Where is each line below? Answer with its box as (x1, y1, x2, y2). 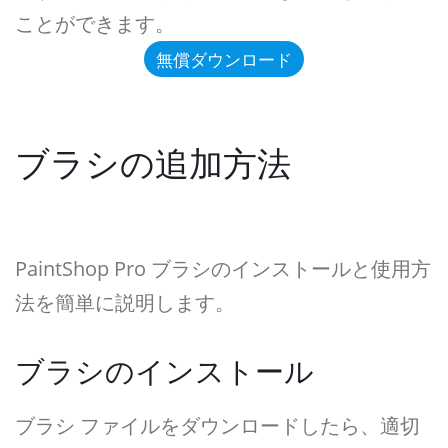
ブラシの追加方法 (15, 140, 291, 186)
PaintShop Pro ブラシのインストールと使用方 (15, 255, 431, 282)
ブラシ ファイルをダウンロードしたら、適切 (15, 412, 420, 439)
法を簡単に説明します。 (15, 289, 235, 316)
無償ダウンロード (156, 47, 292, 71)
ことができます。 (15, 10, 175, 37)
